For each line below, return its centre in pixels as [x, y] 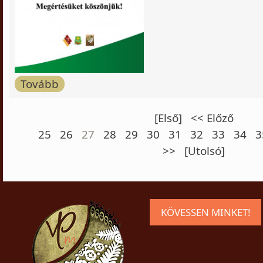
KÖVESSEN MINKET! [205, 212]
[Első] [168, 118]
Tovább [40, 84]
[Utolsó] [205, 151]
